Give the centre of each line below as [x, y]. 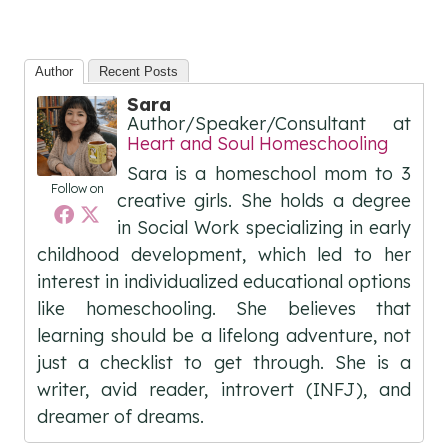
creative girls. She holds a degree [264, 201]
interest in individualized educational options [224, 282]
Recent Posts [138, 72]
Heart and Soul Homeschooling [257, 144]
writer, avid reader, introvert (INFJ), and [224, 390]
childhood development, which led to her [224, 255]
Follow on [77, 189]
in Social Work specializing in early [264, 228]
